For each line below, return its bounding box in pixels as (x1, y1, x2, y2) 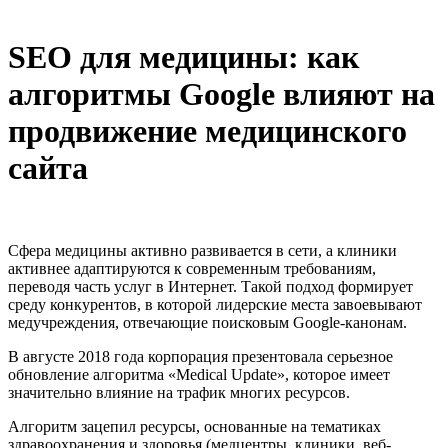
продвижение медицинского (8, 112, 407, 149)
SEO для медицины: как (8, 38, 359, 75)
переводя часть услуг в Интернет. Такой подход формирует (8, 278, 413, 296)
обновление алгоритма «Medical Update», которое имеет (8, 366, 390, 384)
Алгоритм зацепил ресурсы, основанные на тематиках (8, 418, 381, 436)
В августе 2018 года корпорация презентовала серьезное (8, 348, 393, 366)
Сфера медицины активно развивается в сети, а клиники (8, 242, 397, 260)
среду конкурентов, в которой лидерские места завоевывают (8, 296, 422, 314)
